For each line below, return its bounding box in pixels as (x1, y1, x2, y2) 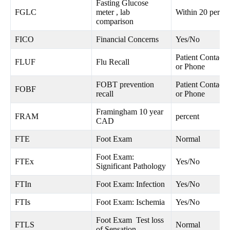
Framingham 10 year (96, 107, 163, 117)
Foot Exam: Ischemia (96, 198, 165, 207)
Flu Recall (96, 57, 129, 67)
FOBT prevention (96, 80, 154, 89)
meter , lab (96, 8, 130, 17)
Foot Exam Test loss (96, 216, 164, 225)
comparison (96, 17, 133, 26)
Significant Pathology (96, 162, 166, 171)
